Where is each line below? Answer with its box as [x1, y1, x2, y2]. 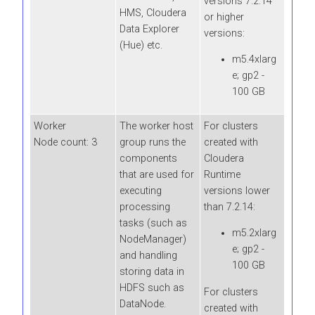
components [120, 152, 177, 165]
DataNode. [120, 297, 166, 310]
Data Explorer [120, 22, 179, 35]
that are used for [120, 168, 194, 181]
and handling [120, 249, 177, 262]
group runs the [120, 136, 186, 148]
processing [120, 200, 170, 213]
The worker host [120, 120, 193, 132]
